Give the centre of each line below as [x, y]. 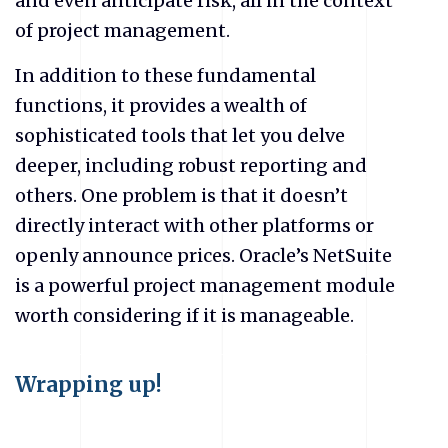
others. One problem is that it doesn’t [181, 195]
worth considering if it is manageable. [184, 315]
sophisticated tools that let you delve [180, 135]
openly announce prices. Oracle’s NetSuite [203, 255]
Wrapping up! [88, 384]
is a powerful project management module [205, 285]
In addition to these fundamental [165, 75]
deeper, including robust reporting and [191, 165]
